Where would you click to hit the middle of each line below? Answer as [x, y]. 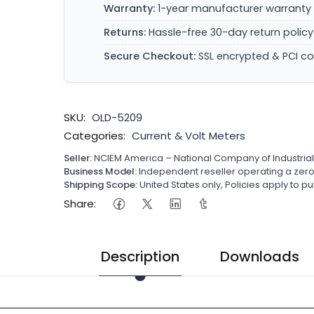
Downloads [260, 257]
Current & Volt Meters [189, 136]
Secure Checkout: [150, 56]
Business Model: [101, 171]
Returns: [125, 32]
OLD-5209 [117, 117]
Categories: [95, 136]
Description [140, 257]
